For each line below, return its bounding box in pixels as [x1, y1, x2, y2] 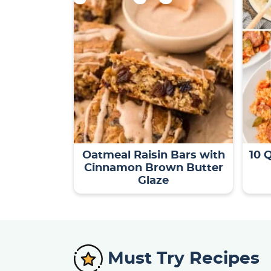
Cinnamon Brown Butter [83, 162, 223, 174]
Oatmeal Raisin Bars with [82, 149, 225, 161]
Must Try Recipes [108, 250, 260, 267]
